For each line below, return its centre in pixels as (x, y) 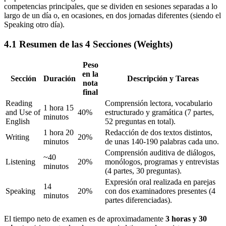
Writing (17, 137)
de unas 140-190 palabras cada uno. (162, 142)
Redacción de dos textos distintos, (159, 133)
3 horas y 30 (186, 219)
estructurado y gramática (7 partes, (159, 112)
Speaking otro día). (34, 24)
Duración (60, 79)
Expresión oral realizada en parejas (160, 182)
